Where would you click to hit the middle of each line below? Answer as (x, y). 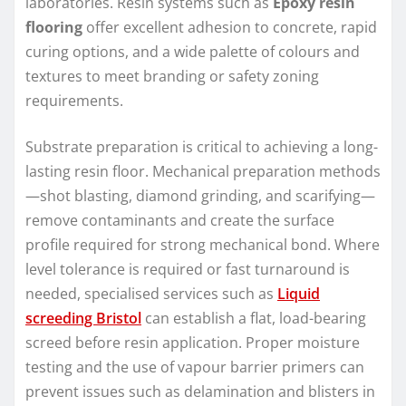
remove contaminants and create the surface (180, 220)
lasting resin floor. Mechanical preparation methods (203, 171)
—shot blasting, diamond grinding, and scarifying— (200, 195)
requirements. (74, 100)
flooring (54, 27)
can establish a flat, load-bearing (254, 318)
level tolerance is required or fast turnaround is (188, 269)
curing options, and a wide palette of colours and (193, 51)
